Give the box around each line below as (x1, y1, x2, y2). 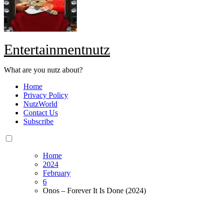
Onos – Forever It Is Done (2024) (43, 186, 146, 195)
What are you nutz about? (4, 66, 83, 74)
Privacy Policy (23, 91, 68, 100)
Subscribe (23, 117, 54, 126)
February (43, 169, 71, 178)
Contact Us (23, 109, 58, 117)
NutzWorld (23, 100, 57, 109)
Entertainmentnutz (4, 41, 110, 58)
